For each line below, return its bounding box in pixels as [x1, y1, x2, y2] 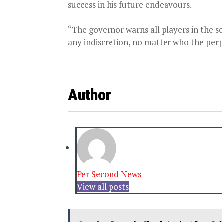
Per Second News [77, 168, 141, 180]
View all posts [77, 181, 129, 193]
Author [68, 85, 111, 105]
